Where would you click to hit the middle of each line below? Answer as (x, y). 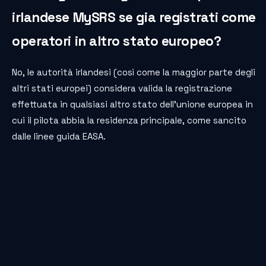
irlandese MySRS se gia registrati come (134, 17)
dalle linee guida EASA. (59, 136)
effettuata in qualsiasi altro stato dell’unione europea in (132, 104)
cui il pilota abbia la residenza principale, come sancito (129, 120)
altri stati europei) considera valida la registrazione (122, 88)
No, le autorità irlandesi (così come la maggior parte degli (134, 72)
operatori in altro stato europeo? (117, 41)
